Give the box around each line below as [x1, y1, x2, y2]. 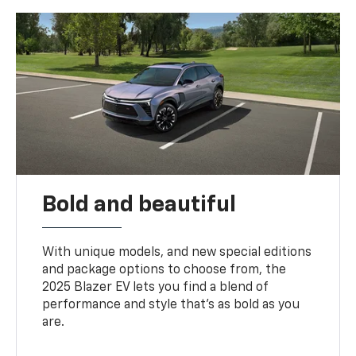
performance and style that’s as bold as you [42, 298, 300, 311]
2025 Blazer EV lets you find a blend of [42, 281, 269, 294]
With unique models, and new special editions [42, 246, 312, 259]
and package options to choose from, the [42, 263, 287, 277]
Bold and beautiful [42, 193, 237, 216]
